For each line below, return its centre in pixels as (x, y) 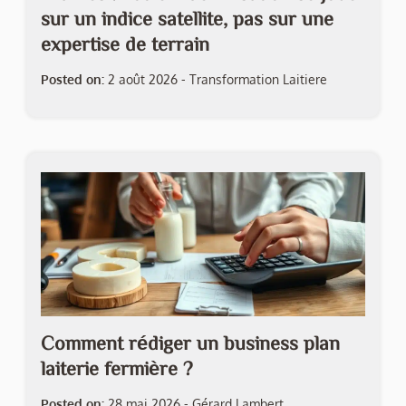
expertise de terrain (125, 44)
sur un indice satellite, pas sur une (187, 19)
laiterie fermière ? (117, 368)
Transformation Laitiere (258, 80)
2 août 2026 (143, 80)
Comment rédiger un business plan (190, 343)
